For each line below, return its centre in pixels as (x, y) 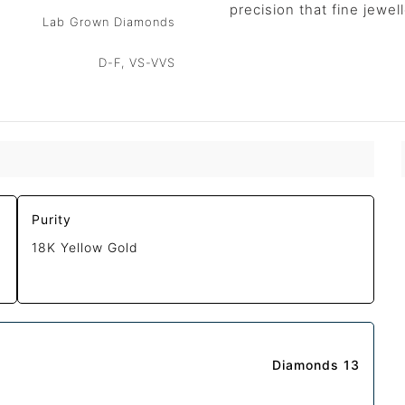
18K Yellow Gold (85, 248)
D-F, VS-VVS (137, 62)
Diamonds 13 (316, 365)
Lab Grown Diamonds (109, 22)
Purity (52, 220)
